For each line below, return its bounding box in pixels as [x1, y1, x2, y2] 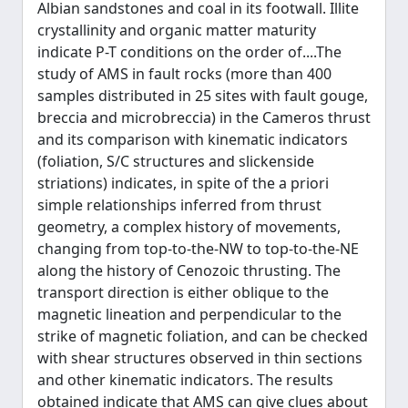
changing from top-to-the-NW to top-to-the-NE [37, 239, 359, 259]
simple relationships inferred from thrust [37, 195, 321, 215]
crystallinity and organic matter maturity [37, 20, 316, 40]
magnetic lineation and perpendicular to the [37, 304, 342, 324]
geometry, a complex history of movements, [37, 217, 341, 237]
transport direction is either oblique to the [37, 282, 329, 302]
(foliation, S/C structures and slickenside [37, 151, 314, 171]
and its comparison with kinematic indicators [37, 129, 348, 149]
